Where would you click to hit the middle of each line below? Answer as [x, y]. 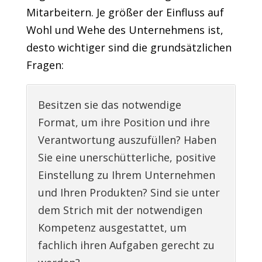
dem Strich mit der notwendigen [120, 210]
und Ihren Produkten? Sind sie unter [129, 193]
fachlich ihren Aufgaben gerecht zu [126, 245]
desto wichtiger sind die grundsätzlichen [129, 48]
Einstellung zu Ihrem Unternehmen [126, 175]
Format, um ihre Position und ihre [124, 123]
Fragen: [45, 65]
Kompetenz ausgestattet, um [112, 228]
